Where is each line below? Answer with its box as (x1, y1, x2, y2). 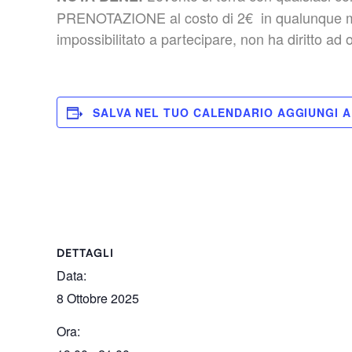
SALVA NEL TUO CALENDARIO (93, 104, 277, 120)
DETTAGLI (57, 245, 114, 259)
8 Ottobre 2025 (57, 288, 139, 307)
